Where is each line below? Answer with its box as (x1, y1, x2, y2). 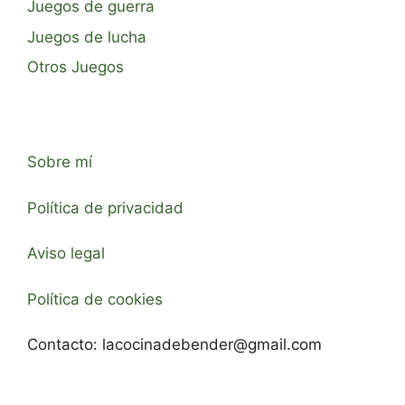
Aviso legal (27, 244, 105, 262)
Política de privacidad (27, 198, 184, 217)
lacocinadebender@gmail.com (102, 335, 322, 353)
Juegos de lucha (27, 27, 146, 46)
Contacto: (27, 335, 102, 353)
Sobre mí (27, 153, 92, 171)
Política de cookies (27, 289, 163, 308)
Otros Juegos (27, 58, 124, 76)
